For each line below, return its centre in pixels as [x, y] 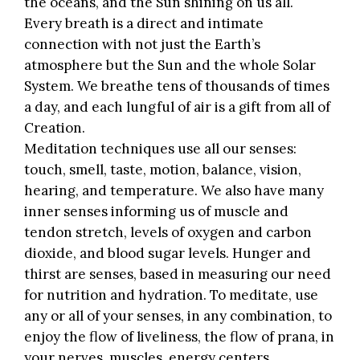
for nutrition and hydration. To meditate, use [171, 295]
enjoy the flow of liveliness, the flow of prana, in [179, 337]
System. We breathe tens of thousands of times [177, 86]
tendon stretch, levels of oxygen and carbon [168, 233]
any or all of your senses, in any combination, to [178, 316]
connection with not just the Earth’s [142, 45]
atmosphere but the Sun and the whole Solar [170, 65]
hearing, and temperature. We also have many [174, 191]
